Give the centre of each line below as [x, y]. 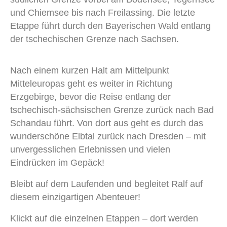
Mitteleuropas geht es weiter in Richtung [91, 84]
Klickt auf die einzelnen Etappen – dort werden [104, 218]
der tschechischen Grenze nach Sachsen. [96, 39]
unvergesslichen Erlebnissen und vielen [90, 149]
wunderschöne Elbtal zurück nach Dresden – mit [108, 136]
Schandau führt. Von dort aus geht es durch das [107, 123]
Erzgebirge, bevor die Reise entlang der [90, 97]
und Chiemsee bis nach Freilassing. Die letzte [103, 13]
